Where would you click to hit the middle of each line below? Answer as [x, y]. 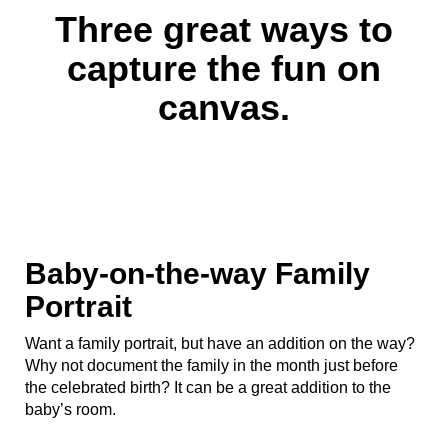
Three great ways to [224, 29]
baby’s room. [70, 409]
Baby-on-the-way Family [197, 273]
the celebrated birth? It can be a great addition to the [208, 387]
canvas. [224, 107]
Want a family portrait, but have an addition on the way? [220, 343]
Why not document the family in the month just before [211, 365]
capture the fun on [224, 68]
